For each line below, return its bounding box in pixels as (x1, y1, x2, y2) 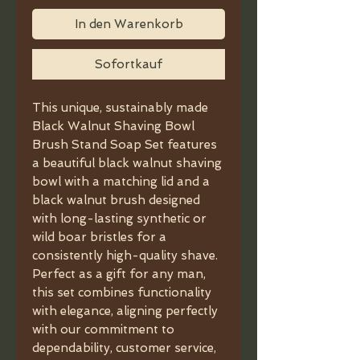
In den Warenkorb (74, 17, 183, 31)
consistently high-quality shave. (32, 248, 218, 263)
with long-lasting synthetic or (32, 211, 207, 226)
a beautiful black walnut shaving (32, 156, 222, 170)
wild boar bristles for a (32, 230, 166, 244)
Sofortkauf (95, 57, 162, 72)
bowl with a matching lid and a (32, 174, 210, 189)
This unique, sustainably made (32, 100, 208, 115)
